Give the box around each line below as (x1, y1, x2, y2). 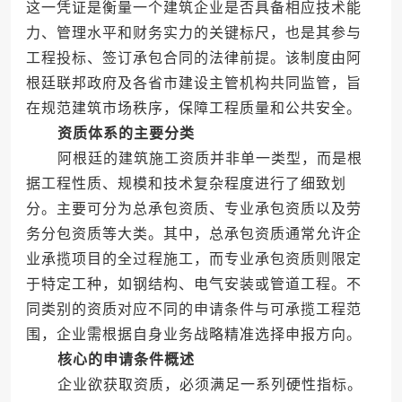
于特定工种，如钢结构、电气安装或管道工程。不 (25, 276, 362, 293)
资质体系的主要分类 (57, 126, 195, 142)
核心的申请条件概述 (57, 352, 195, 368)
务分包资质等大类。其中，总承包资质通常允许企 (25, 226, 362, 242)
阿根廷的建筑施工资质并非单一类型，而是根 (25, 151, 363, 167)
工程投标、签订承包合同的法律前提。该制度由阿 (25, 50, 362, 66)
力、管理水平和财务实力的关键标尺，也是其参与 (25, 25, 362, 41)
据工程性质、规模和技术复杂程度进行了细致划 (25, 176, 346, 192)
